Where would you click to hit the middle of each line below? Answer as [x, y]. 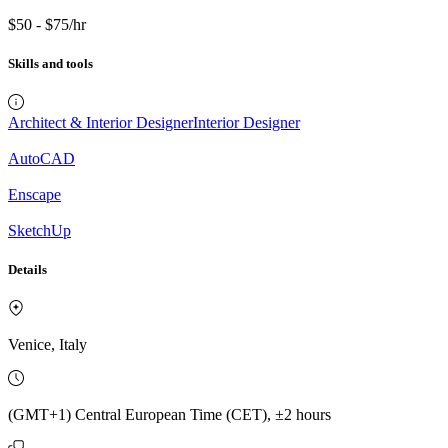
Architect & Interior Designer [100, 122]
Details [27, 270]
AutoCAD [41, 158]
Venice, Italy [47, 345]
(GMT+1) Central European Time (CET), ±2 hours [169, 415]
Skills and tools [50, 63]
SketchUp [39, 230]
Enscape [34, 194]
